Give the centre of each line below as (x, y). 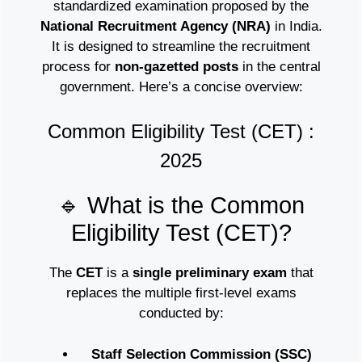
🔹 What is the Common (181, 206)
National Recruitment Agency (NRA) (155, 26)
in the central (279, 66)
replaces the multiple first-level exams (181, 293)
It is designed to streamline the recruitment (181, 46)
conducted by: (181, 314)
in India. (296, 26)
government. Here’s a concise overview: (181, 86)
